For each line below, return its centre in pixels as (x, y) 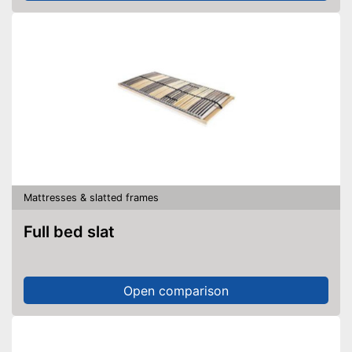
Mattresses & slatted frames (91, 197)
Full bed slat (73, 232)
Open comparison (176, 290)
